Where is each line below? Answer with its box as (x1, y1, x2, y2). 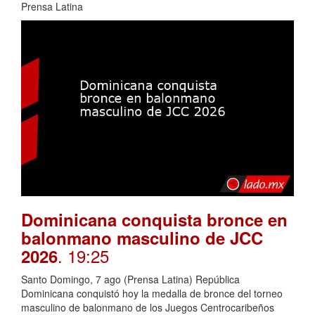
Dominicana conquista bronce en (21, 207, 288, 231)
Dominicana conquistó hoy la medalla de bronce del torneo (21, 285, 283, 300)
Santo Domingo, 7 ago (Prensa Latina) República (21, 271, 240, 286)
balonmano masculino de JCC (21, 225, 263, 250)
